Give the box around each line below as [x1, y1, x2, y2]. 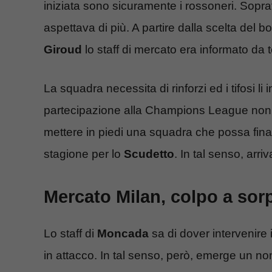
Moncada [97, 226, 149, 240]
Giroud [44, 42, 82, 56]
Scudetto [124, 148, 174, 161]
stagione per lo [44, 148, 124, 161]
